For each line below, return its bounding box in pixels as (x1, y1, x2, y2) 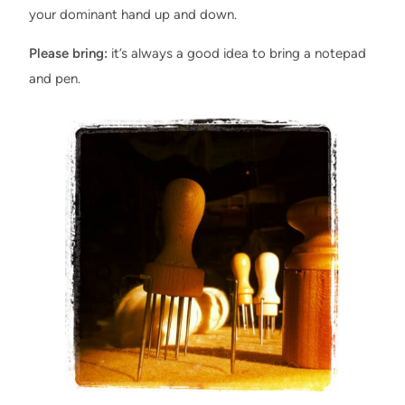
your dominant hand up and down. (29, 6, 237, 24)
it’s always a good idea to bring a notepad (108, 45, 366, 62)
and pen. (29, 71, 80, 88)
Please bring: (29, 45, 108, 62)
